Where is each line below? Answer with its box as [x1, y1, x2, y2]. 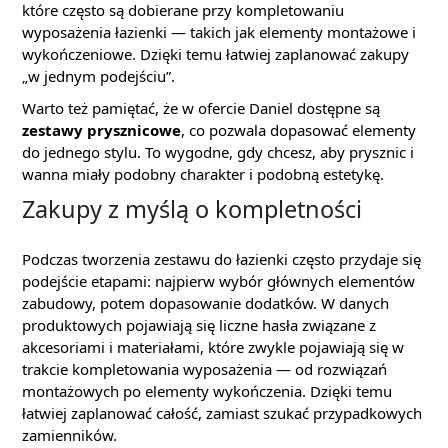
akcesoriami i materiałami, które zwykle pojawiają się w [22, 337, 404, 358]
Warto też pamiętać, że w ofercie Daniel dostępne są [22, 98, 380, 119]
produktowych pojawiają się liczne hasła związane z [22, 315, 376, 336]
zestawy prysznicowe [22, 120, 181, 141]
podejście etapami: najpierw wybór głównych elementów [22, 271, 415, 292]
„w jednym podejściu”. [22, 66, 175, 87]
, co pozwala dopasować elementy [181, 120, 416, 141]
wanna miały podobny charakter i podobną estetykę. [22, 164, 384, 185]
